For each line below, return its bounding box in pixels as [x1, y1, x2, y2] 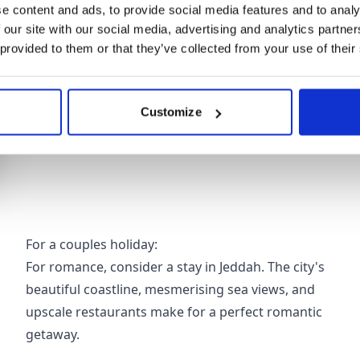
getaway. [26, 325, 80, 343]
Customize [140, 104, 202, 119]
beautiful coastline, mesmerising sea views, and [26, 280, 315, 298]
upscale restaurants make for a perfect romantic [26, 303, 322, 321]
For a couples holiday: [26, 235, 157, 253]
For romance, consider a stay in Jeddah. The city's [26, 258, 325, 276]
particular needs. [51, 54, 154, 72]
